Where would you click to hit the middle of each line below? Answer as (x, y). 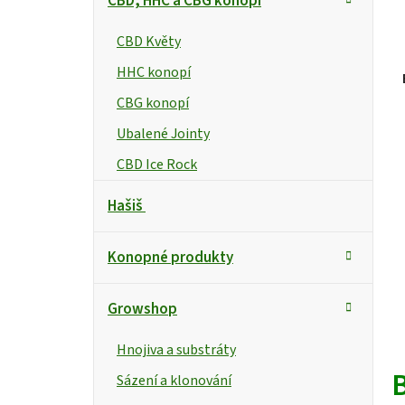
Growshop (142, 309)
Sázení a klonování (174, 380)
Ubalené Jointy (163, 133)
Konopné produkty (170, 257)
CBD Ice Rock (157, 164)
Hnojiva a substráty (176, 349)
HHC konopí (154, 72)
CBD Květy (149, 41)
